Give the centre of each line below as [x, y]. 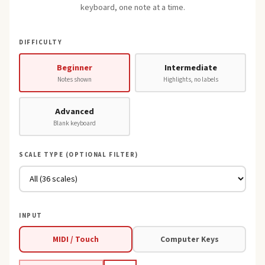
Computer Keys [189, 239]
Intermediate [190, 67]
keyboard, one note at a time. [132, 7]
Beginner [75, 67]
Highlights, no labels [190, 79]
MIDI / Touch [76, 239]
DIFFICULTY [41, 42]
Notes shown [75, 79]
